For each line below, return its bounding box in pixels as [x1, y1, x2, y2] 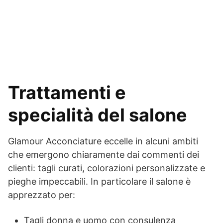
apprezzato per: [8, 190, 75, 200]
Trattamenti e [8, 82, 126, 104]
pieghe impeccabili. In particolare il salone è [8, 176, 191, 187]
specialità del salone [8, 104, 187, 126]
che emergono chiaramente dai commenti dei [8, 149, 199, 160]
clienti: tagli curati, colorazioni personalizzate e [8, 163, 205, 173]
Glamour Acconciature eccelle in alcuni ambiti [8, 136, 198, 146]
